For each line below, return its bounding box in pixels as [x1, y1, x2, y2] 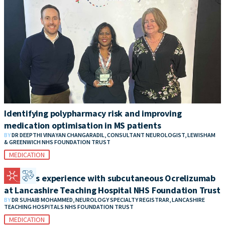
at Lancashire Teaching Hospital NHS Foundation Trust [4, 184, 220, 196]
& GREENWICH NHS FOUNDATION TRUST [4, 138, 110, 146]
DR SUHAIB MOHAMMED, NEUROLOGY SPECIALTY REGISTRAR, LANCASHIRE [12, 195, 205, 203]
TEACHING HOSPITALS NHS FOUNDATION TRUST [4, 202, 134, 210]
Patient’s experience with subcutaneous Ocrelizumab [4, 172, 215, 184]
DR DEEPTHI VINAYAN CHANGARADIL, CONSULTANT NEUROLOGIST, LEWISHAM [12, 131, 215, 139]
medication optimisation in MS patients [4, 119, 161, 131]
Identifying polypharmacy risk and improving [4, 107, 182, 119]
